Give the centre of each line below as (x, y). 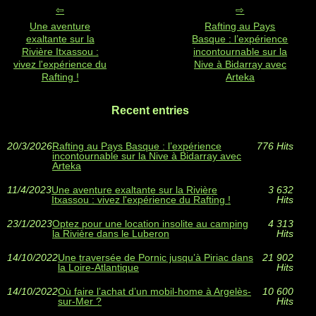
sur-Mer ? (80, 302)
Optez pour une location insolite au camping (150, 224)
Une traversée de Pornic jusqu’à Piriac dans (156, 258)
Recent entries (150, 111)
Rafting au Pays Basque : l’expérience (137, 146)
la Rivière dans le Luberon (111, 234)
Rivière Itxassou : (60, 52)
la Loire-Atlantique (98, 268)
